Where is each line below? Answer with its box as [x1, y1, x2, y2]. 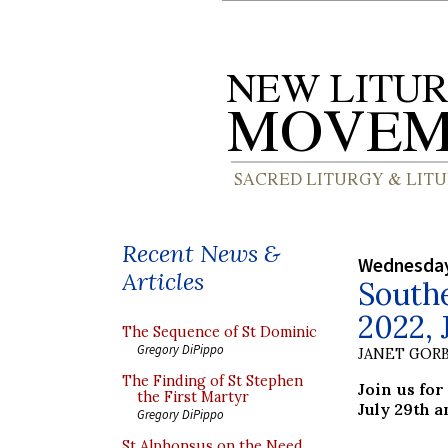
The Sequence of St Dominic [122, 323, 317, 341]
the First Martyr [137, 388, 249, 406]
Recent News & [122, 238, 280, 269]
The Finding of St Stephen [122, 372, 303, 390]
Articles [122, 266, 204, 297]
